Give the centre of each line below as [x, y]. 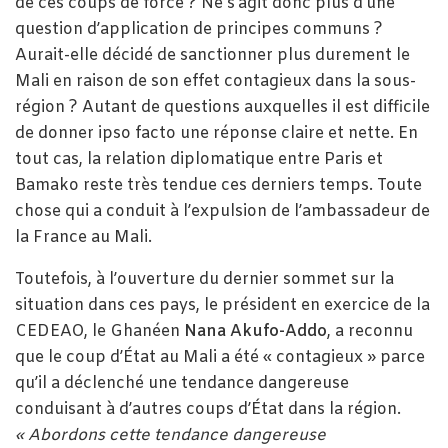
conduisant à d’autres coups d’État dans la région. [208, 409]
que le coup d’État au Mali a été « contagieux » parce [220, 357]
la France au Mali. [83, 237]
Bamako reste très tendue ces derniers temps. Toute [218, 185]
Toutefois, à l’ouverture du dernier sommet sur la [204, 279]
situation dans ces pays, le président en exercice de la [222, 305]
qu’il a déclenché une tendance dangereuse [182, 383]
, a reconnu [370, 331]
